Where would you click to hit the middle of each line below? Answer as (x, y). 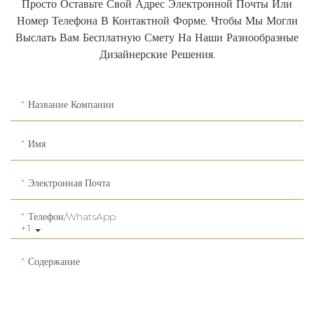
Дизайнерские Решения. (157, 55)
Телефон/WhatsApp (72, 217)
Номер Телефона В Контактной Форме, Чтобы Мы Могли (157, 21)
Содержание (54, 262)
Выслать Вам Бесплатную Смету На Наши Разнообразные (157, 38)
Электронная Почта (69, 183)
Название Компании (71, 105)
